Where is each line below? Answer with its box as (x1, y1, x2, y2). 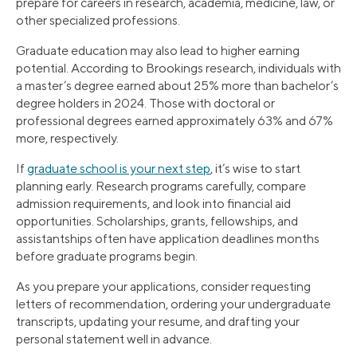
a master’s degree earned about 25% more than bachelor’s (16, 77, 339, 93)
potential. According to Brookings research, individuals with (16, 60, 341, 76)
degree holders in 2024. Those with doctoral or (16, 95, 275, 111)
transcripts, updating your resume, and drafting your (16, 313, 300, 329)
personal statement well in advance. (16, 331, 212, 347)
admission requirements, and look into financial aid (16, 195, 291, 211)
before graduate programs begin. (16, 248, 198, 264)
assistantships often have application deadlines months (16, 230, 320, 246)
